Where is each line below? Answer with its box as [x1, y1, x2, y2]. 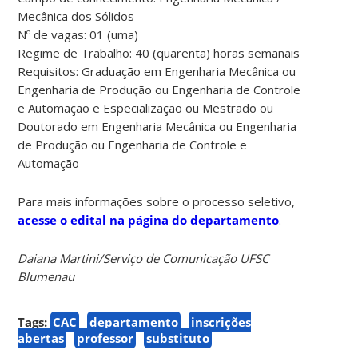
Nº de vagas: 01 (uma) [18, 26, 139, 42]
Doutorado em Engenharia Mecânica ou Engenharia [18, 117, 297, 134]
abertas [18, 329, 65, 346]
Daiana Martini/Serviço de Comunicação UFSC [18, 249, 269, 266]
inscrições [191, 313, 252, 330]
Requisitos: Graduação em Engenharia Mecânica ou [18, 62, 296, 79]
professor [77, 329, 134, 346]
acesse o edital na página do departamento [18, 211, 280, 228]
